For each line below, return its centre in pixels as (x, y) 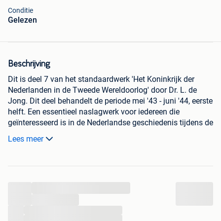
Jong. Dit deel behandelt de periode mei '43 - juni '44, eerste (110, 101)
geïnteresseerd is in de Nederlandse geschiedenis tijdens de (110, 123)
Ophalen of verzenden (46, 155)
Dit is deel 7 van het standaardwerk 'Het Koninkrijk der (101, 79)
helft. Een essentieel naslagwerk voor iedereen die (94, 112)
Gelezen (22, 20)
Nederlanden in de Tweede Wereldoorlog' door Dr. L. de (102, 90)
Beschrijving (29, 64)
